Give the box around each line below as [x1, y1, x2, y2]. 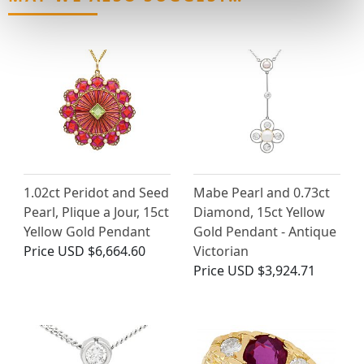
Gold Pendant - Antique [193, 223, 336, 241]
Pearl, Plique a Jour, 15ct [24, 203, 169, 222]
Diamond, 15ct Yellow [193, 203, 325, 222]
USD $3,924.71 [227, 262, 315, 280]
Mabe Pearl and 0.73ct [193, 184, 330, 202]
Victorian [193, 242, 249, 261]
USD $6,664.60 [58, 242, 145, 261]
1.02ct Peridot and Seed [24, 184, 169, 202]
